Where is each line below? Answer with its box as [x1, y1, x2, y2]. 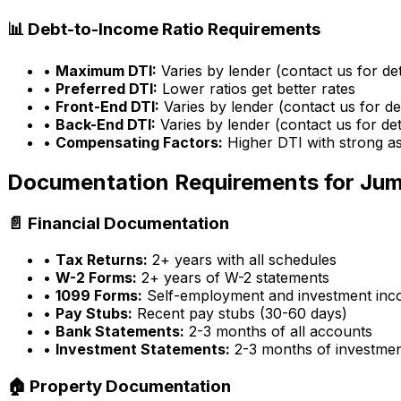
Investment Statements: [55, 339, 230, 358]
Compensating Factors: [55, 133, 223, 152]
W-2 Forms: [55, 268, 137, 286]
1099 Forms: [55, 286, 142, 304]
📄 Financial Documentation [7, 213, 229, 235]
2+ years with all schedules [148, 250, 337, 269]
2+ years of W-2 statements [137, 268, 329, 286]
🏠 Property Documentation [7, 376, 231, 397]
